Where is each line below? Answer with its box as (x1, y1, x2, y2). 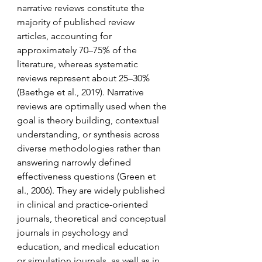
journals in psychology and (17, 227, 130, 238)
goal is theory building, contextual (17, 115, 161, 126)
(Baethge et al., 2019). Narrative (17, 87, 146, 98)
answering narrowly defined (17, 157, 133, 168)
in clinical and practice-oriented (17, 199, 150, 210)
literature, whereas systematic (17, 58, 140, 70)
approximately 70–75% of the (17, 44, 139, 56)
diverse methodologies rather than (17, 143, 163, 154)
